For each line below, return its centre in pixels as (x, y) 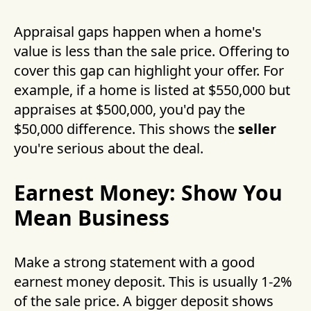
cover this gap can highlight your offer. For (149, 71)
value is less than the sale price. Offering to (152, 51)
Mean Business (92, 218)
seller (257, 129)
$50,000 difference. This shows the (126, 129)
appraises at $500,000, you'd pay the (129, 110)
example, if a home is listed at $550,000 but (152, 90)
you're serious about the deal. (109, 149)
